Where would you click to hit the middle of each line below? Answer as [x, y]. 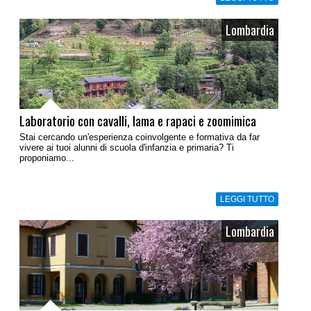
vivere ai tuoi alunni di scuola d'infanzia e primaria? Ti [127, 148]
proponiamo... [47, 158]
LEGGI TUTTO [247, 200]
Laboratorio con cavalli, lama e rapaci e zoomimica [138, 120]
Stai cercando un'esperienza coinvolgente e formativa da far [140, 137]
